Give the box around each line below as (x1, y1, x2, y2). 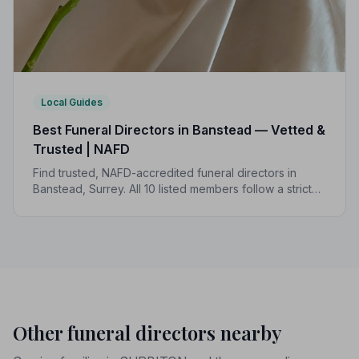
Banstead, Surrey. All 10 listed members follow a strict (33, 181, 312, 196)
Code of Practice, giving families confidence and (33, 197, 292, 212)
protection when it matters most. (33, 213, 200, 228)
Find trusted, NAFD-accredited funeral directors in (33, 165, 296, 179)
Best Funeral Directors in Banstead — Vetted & (33, 121, 325, 138)
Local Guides (41, 95, 103, 108)
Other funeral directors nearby (13, 319, 282, 345)
